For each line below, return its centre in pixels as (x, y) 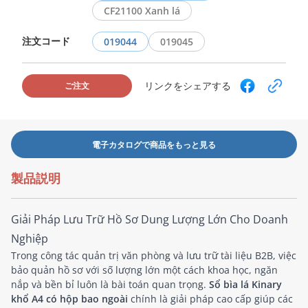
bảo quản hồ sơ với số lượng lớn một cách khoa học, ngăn (144, 269)
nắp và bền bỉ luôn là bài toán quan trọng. (110, 284)
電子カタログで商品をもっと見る (154, 144)
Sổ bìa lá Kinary (245, 284)
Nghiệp (30, 238)
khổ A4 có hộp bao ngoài (69, 298)
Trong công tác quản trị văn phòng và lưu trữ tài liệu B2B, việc (154, 255)
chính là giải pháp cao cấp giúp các (210, 298)
